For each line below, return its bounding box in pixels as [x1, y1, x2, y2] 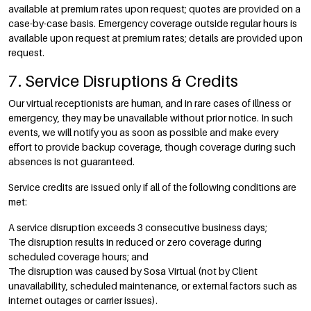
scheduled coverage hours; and [8, 251, 149, 262]
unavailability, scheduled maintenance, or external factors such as [8, 280, 297, 292]
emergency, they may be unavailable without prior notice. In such [8, 112, 293, 124]
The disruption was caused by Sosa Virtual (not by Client [8, 265, 258, 277]
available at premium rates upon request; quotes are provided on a [8, 3, 301, 15]
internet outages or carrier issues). [8, 294, 158, 306]
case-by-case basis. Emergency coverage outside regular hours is [8, 17, 297, 29]
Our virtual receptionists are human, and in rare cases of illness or [8, 97, 291, 109]
